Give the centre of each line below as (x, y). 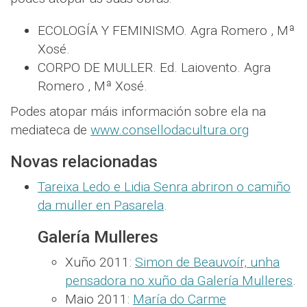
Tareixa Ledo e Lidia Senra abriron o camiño (164, 186)
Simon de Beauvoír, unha (207, 262)
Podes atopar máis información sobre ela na (138, 111)
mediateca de (50, 130)
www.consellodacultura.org (170, 130)
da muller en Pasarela (101, 205)
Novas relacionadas (84, 161)
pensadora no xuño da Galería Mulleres (179, 280)
